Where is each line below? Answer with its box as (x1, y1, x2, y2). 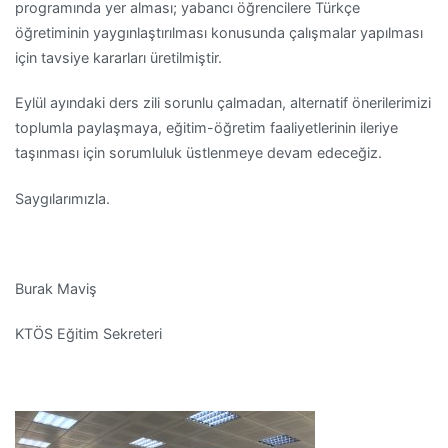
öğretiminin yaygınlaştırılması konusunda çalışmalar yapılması (15, 24, 423, 42)
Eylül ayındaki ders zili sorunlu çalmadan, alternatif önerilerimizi (15, 94, 431, 112)
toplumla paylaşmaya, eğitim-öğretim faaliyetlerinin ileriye (15, 119, 398, 137)
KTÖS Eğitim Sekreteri (15, 325, 162, 343)
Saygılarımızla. (15, 189, 110, 207)
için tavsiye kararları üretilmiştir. (15, 49, 222, 67)
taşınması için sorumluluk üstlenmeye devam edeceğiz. (15, 144, 382, 162)
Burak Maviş (15, 279, 97, 297)
